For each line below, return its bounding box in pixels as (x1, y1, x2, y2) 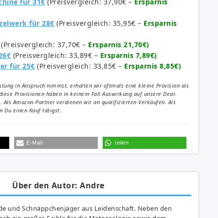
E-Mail (26, 139, 42, 145)
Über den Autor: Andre (12, 180, 105, 191)
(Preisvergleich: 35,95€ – (54, 18, 144, 28)
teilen (115, 139, 128, 145)
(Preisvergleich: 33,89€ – (11, 50, 100, 60)
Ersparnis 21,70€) (88, 39, 149, 49)
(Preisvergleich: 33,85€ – (35, 61, 124, 71)
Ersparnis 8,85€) (124, 61, 181, 71)
